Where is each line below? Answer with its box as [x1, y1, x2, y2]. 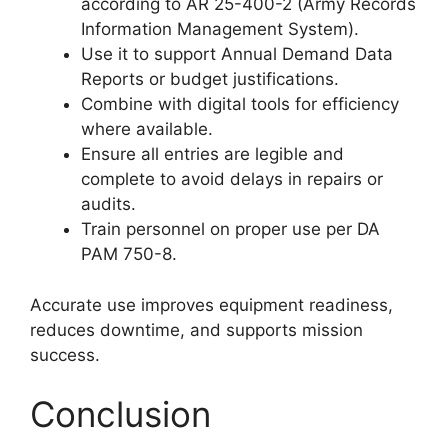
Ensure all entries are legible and [81, 144, 344, 164]
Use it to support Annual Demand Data [81, 44, 393, 64]
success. [30, 344, 100, 365]
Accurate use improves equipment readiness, [30, 294, 393, 315]
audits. [81, 194, 136, 214]
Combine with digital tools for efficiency [81, 94, 399, 114]
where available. [81, 119, 213, 139]
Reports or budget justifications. [81, 69, 339, 89]
